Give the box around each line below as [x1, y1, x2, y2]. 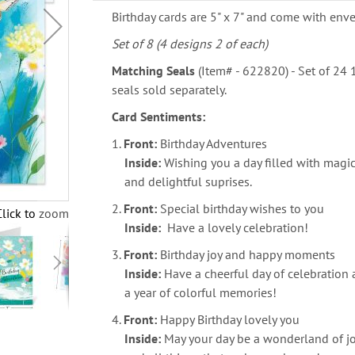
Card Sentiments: [112, 109, 206, 124]
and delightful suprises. [112, 174, 253, 189]
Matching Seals [112, 63, 196, 78]
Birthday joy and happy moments [157, 246, 336, 262]
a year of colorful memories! [112, 284, 277, 300]
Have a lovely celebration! [161, 219, 309, 235]
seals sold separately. [112, 82, 227, 97]
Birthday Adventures [157, 136, 268, 151]
